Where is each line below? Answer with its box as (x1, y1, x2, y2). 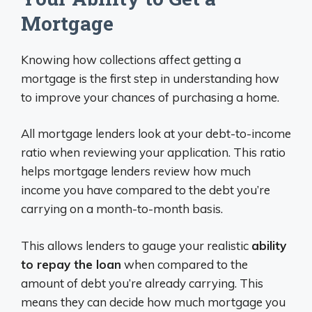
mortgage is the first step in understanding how (21, 70, 279, 86)
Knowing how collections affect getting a (21, 52, 241, 67)
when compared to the (121, 256, 248, 272)
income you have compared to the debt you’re (21, 182, 270, 198)
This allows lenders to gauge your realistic (21, 237, 251, 253)
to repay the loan (21, 256, 121, 272)
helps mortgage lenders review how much (21, 164, 251, 179)
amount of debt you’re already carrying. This (21, 275, 263, 290)
